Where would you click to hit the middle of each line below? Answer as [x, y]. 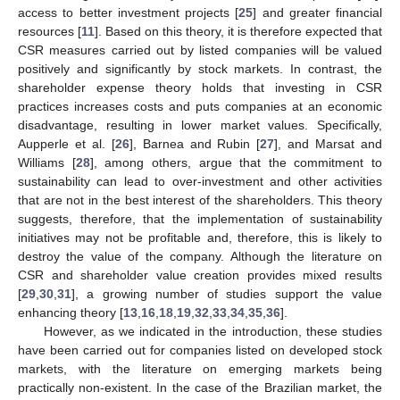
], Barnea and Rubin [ [195, 143]
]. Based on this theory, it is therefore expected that [238, 31]
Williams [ [47, 162]
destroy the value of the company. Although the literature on [200, 256]
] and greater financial [317, 12]
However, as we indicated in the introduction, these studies [212, 331]
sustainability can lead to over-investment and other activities [200, 181]
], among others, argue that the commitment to [236, 162]
